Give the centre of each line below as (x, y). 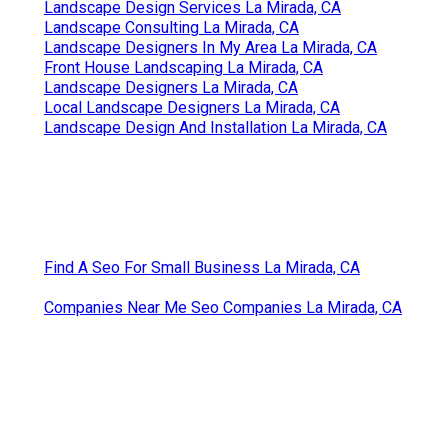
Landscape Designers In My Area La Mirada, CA (210, 47)
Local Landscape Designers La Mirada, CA (192, 107)
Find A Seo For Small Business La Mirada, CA (202, 267)
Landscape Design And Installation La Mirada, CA (215, 127)
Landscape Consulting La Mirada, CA (171, 27)
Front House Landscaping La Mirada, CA (183, 67)
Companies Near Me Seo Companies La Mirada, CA (223, 307)
